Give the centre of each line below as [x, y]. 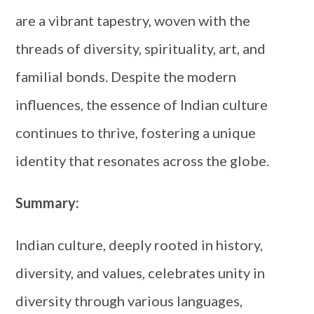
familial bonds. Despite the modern [126, 76]
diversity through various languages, [129, 301]
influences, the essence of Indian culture [142, 104]
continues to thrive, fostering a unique [136, 132]
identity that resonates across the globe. [143, 161]
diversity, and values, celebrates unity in [141, 273]
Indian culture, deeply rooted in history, [139, 245]
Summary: [48, 203]
